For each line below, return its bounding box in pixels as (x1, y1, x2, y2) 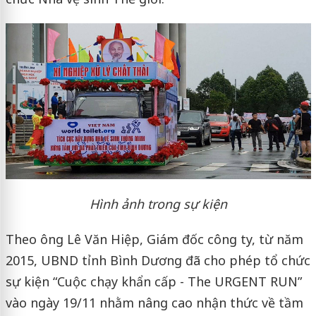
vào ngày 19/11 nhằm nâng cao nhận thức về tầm (5, 293, 303, 311)
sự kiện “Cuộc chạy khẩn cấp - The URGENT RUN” (5, 272, 302, 290)
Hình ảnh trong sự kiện (89, 195, 227, 212)
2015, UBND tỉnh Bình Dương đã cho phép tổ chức (5, 251, 310, 269)
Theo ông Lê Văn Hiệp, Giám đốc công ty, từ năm (5, 230, 303, 248)
